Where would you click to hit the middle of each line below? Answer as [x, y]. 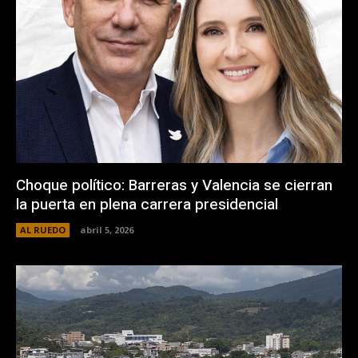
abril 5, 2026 [107, 230]
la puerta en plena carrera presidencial [147, 205]
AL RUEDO [43, 230]
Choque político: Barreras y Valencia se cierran [174, 186]
